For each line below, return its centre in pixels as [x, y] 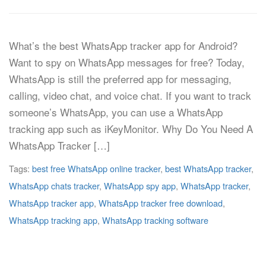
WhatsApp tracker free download [161, 203]
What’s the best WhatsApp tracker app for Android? [123, 45]
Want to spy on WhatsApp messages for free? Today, [127, 62]
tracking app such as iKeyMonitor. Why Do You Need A [131, 129]
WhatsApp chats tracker [54, 186]
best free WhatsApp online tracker [96, 168]
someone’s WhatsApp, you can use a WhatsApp [116, 112]
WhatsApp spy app [140, 186]
